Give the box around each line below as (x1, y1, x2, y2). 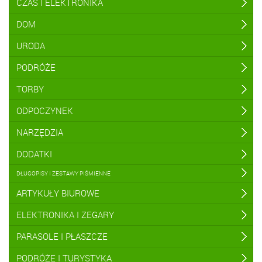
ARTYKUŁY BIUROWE (16, 187, 99, 199)
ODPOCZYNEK (16, 105, 73, 116)
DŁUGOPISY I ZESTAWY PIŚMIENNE (16, 169, 111, 177)
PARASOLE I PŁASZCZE (16, 230, 108, 242)
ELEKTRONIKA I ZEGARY (16, 209, 114, 220)
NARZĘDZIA (16, 126, 63, 138)
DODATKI (16, 148, 52, 160)
